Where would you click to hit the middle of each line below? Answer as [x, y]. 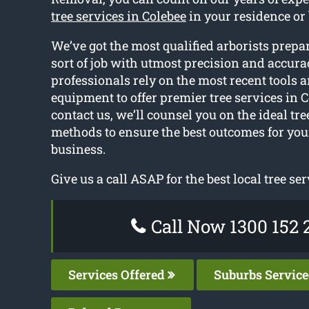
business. [78, 149]
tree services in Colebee [118, 16]
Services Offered [118, 275]
